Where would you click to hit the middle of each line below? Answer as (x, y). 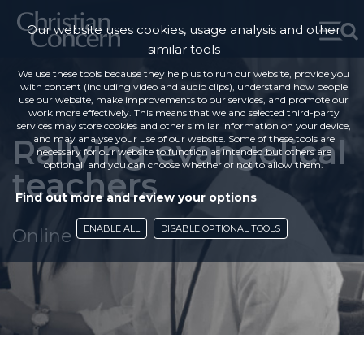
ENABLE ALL (112, 228)
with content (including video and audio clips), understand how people (184, 87)
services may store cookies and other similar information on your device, (184, 126)
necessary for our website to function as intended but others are (184, 152)
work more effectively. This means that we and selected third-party (184, 113)
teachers (85, 185)
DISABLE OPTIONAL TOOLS (221, 228)
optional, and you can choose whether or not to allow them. (184, 165)
